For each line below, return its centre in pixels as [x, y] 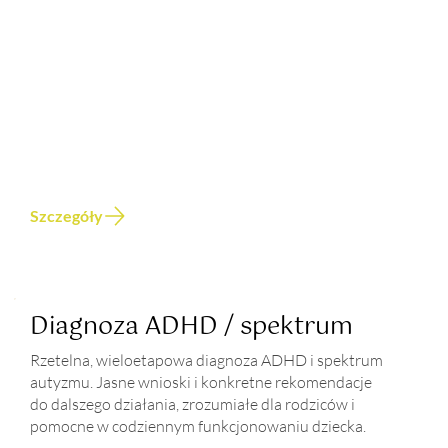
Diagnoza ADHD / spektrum [192, 327]
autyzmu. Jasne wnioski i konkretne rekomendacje [201, 382]
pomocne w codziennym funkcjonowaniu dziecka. [198, 426]
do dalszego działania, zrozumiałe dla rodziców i [193, 404]
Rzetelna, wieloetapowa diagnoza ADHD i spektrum [207, 360]
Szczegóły [66, 216]
